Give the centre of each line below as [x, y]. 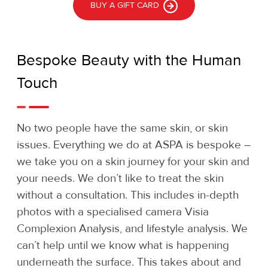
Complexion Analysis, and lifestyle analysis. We [132, 229]
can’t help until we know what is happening [123, 245]
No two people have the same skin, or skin [122, 128]
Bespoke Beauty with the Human [129, 60]
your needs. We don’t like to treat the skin [120, 178]
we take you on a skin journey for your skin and [133, 162]
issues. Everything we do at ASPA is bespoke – [134, 145]
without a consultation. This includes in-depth [128, 195]
